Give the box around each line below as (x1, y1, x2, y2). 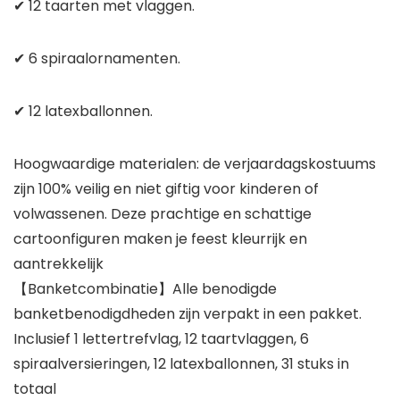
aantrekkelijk (13, 254, 104, 275)
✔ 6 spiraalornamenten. (13, 48, 180, 70)
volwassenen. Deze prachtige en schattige (13, 204, 312, 225)
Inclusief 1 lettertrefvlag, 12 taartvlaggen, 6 (13, 329, 309, 350)
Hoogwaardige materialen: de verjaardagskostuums (13, 154, 376, 175)
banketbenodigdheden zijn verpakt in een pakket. (13, 304, 362, 325)
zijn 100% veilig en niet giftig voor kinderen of (13, 179, 319, 200)
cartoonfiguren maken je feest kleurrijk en (13, 229, 307, 250)
